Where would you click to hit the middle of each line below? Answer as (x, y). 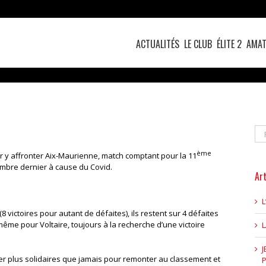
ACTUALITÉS (158, 44)
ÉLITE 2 (229, 44)
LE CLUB (198, 44)
